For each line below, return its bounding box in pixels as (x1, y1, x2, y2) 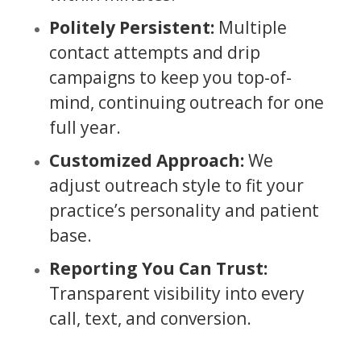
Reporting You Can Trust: (48, 256, 268, 280)
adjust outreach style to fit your (48, 173, 304, 197)
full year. (48, 115, 121, 139)
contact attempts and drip (48, 40, 260, 64)
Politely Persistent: (48, 15, 214, 39)
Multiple (214, 15, 287, 39)
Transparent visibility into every (48, 281, 305, 305)
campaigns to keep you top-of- (48, 65, 292, 89)
